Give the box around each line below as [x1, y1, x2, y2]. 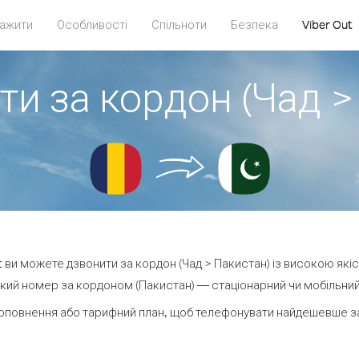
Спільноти [151, 17, 207, 32]
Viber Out [301, 17, 353, 32]
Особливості [56, 17, 127, 32]
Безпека [230, 17, 278, 32]
